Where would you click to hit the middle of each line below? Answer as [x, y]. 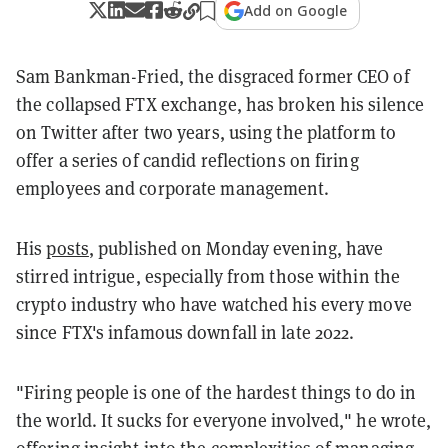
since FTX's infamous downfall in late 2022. [185, 331]
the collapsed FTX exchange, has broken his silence [220, 103]
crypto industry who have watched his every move [214, 303]
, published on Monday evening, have [236, 247]
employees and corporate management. [175, 187]
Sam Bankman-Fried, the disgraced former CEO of [213, 75]
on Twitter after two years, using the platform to [206, 131]
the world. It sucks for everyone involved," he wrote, [224, 419]
